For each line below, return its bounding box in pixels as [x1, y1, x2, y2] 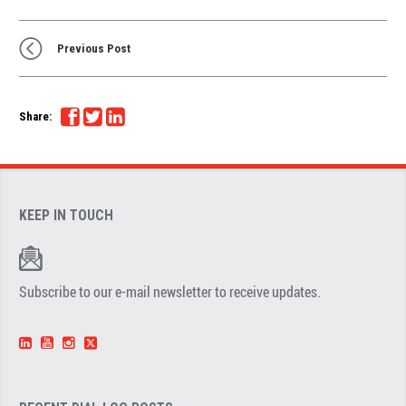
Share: [19, 110, 53, 123]
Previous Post [56, 41, 130, 55]
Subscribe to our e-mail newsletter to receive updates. [19, 282, 322, 303]
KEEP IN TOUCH [19, 207, 114, 224]
